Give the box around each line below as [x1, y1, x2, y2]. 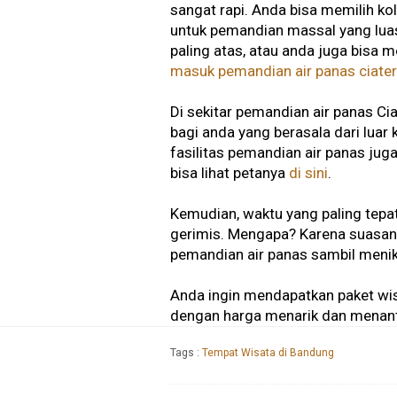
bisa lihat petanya [170, 164, 289, 183]
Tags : [170, 346, 202, 360]
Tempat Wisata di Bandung [202, 346, 334, 360]
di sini [289, 164, 328, 183]
